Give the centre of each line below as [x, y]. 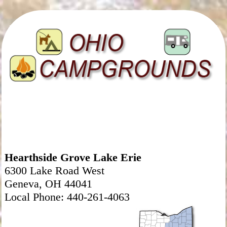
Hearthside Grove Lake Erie [73, 157]
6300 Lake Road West [54, 170]
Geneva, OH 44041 [48, 183]
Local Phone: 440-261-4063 [67, 197]
